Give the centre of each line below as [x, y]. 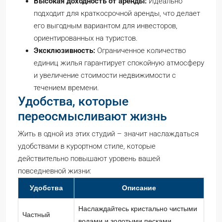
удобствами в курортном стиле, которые [87, 146]
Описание [139, 188]
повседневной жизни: [55, 171]
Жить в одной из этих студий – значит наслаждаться [108, 134]
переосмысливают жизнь [92, 116]
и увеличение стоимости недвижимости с [105, 75]
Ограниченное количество [140, 51]
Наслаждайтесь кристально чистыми [138, 209]
